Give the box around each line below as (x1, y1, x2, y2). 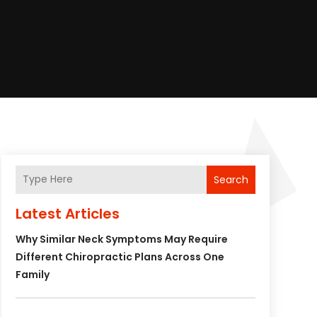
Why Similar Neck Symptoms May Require (15, 231, 228, 246)
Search (213, 172, 248, 187)
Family (15, 267, 50, 282)
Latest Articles (15, 203, 120, 224)
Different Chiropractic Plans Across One (15, 249, 224, 264)
